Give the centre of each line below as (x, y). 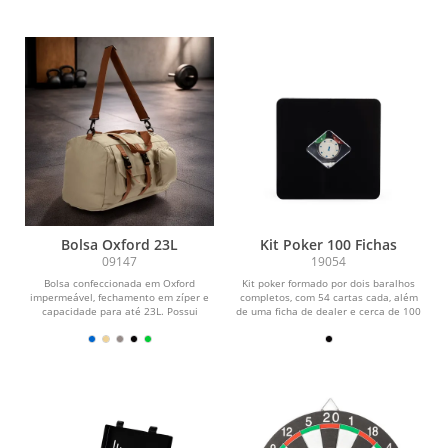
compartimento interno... (119, 324)
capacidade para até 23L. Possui (119, 310)
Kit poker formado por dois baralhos (328, 282)
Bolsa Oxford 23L (119, 244)
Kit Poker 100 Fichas (328, 244)
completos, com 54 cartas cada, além (328, 296)
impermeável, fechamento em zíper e (119, 296)
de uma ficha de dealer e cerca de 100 (328, 310)
